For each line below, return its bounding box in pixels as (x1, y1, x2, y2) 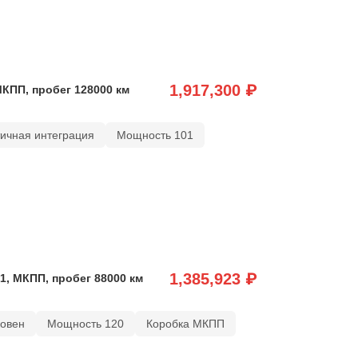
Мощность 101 (116, 128, 193, 141)
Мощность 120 (46, 316, 124, 330)
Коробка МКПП (145, 316, 225, 330)
